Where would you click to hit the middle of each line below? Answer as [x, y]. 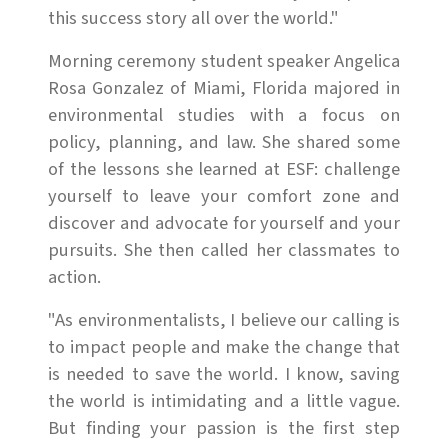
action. [74, 276]
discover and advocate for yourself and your [224, 222]
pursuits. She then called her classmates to [224, 249]
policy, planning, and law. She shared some [224, 141]
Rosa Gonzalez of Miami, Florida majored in [224, 87]
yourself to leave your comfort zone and [224, 195]
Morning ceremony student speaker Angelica [224, 60]
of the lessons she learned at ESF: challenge [224, 168]
